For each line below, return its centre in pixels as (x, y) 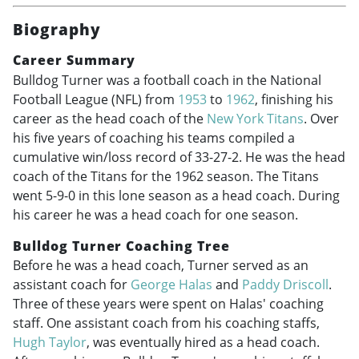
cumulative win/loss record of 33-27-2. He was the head (179, 157)
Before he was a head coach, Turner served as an (161, 266)
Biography (57, 30)
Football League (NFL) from (95, 99)
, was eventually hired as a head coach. (203, 343)
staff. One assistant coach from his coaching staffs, (166, 323)
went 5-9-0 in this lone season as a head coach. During (176, 195)
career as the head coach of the (110, 118)
